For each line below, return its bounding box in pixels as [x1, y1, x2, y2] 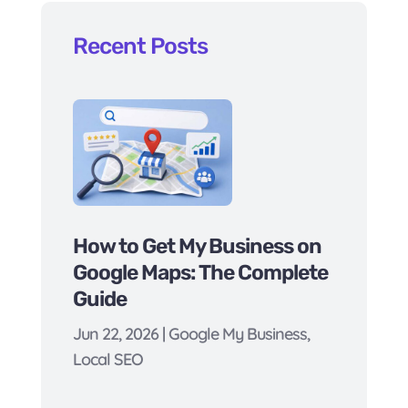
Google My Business [168, 323, 307, 345]
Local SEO [72, 349, 143, 371]
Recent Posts [72, 33, 208, 60]
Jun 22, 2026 [72, 323, 158, 345]
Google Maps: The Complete [72, 260, 328, 286]
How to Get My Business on [72, 233, 321, 260]
